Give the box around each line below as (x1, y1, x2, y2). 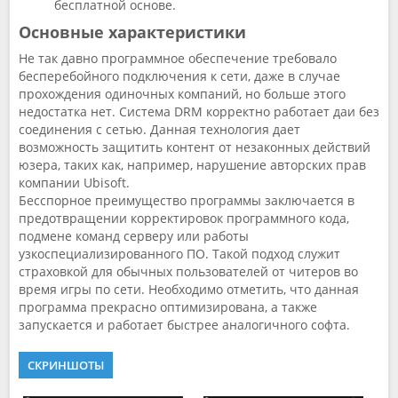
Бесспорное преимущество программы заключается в (19, 192, 354, 209)
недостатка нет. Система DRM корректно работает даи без (19, 103, 379, 120)
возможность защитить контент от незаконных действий (19, 139, 370, 155)
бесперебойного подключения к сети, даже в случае (19, 68, 340, 84)
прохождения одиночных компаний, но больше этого (19, 85, 346, 102)
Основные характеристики (19, 21, 246, 43)
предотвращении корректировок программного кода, (19, 210, 349, 227)
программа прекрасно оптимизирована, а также (19, 298, 317, 315)
